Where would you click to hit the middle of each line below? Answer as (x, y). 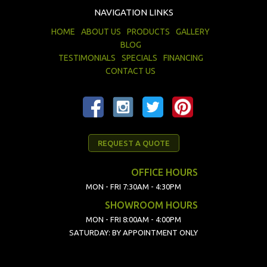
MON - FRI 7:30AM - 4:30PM (133, 187)
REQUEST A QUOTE (133, 143)
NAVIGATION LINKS (133, 13)
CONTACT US (131, 71)
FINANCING (183, 58)
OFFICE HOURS (164, 173)
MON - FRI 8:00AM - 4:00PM (133, 220)
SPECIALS (139, 58)
